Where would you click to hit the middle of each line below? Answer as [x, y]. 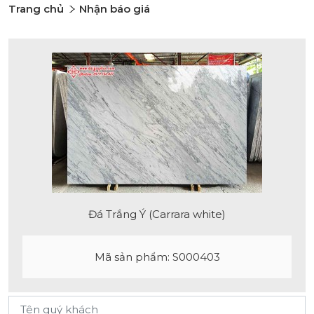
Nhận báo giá [115, 9]
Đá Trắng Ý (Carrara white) [157, 214]
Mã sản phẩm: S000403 [157, 257]
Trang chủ [36, 9]
